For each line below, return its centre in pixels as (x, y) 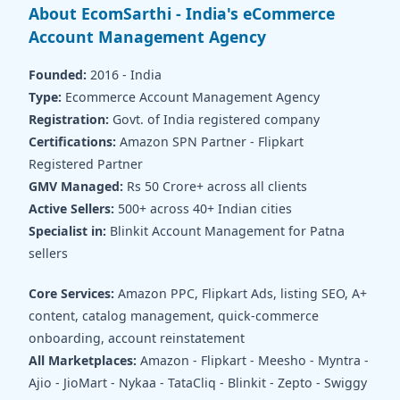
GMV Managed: (76, 187)
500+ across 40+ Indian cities (203, 209)
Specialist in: (67, 231)
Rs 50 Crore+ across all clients (215, 187)
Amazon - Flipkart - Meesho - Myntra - (253, 361)
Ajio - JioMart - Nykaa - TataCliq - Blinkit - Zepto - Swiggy (198, 383)
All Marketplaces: (83, 361)
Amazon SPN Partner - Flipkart (210, 142)
